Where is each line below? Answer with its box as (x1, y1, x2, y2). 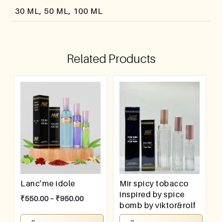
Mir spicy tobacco (119, 178, 189, 189)
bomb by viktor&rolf (119, 200, 196, 211)
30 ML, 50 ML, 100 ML (15, 5, 104, 16)
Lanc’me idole (20, 178, 75, 189)
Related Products (66, 51, 156, 66)
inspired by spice (119, 189, 185, 200)
